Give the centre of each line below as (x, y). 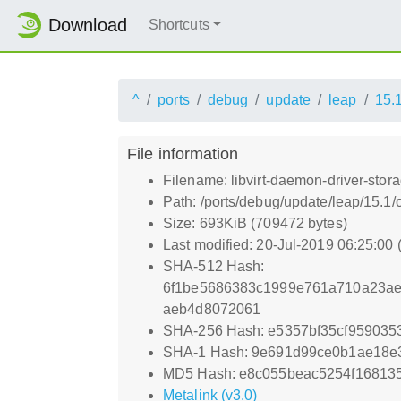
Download (88, 26)
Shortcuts (179, 25)
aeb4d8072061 (212, 309)
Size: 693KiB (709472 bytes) (255, 223)
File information (183, 153)
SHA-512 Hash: (214, 266)
